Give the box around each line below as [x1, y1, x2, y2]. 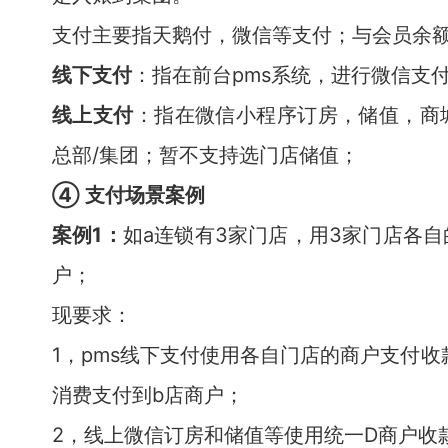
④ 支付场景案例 [52, 182, 205, 207]
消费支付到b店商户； [52, 382, 268, 407]
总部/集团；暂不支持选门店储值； [52, 142, 359, 167]
